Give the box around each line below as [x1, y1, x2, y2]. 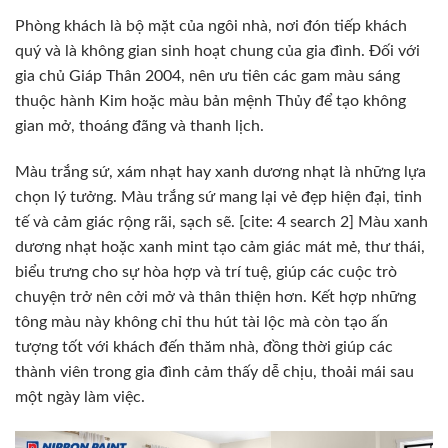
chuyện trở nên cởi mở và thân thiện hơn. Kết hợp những [15, 288, 416, 305]
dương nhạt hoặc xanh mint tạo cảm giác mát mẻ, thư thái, [15, 238, 425, 255]
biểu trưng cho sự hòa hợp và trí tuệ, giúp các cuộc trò [15, 263, 397, 280]
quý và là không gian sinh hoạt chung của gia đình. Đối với [15, 42, 420, 59]
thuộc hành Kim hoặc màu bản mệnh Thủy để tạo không [15, 92, 406, 109]
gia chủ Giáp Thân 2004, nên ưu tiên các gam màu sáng [15, 67, 400, 84]
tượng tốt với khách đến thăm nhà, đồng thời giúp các [15, 338, 393, 355]
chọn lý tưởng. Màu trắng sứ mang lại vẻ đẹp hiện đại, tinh [15, 188, 422, 205]
